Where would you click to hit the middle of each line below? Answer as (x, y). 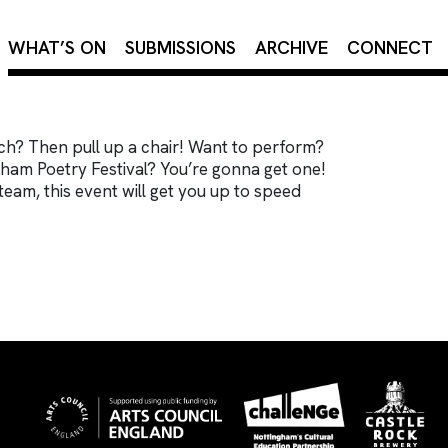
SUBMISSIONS (180, 48)
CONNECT (390, 48)
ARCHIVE (291, 48)
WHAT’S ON (57, 48)
